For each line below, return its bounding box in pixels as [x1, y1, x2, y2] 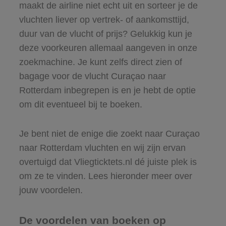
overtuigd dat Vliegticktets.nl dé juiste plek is [19, 156, 197, 167]
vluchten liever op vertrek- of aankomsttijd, [19, 14, 189, 25]
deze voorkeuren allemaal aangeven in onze [19, 42, 197, 53]
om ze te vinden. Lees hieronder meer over [19, 171, 192, 181]
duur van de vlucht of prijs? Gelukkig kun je [19, 28, 192, 39]
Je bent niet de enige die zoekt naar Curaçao [19, 128, 200, 139]
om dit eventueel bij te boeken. [19, 99, 142, 109]
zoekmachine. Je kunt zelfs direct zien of [19, 56, 182, 67]
